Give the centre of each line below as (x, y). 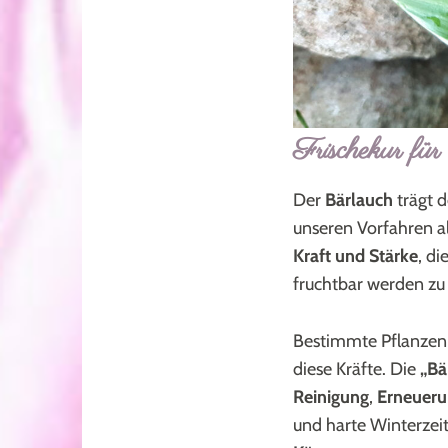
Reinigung (331, 396)
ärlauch (364, 199)
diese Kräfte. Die (356, 368)
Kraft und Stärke (355, 255)
